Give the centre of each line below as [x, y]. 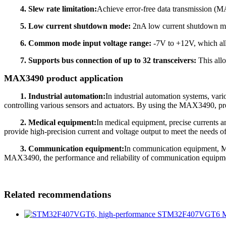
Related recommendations [58, 195]
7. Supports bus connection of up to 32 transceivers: [108, 61]
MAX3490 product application [64, 78]
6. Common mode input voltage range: [87, 43]
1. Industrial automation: [62, 96]
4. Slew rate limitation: [58, 9]
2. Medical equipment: [58, 123]
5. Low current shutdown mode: [75, 26]
